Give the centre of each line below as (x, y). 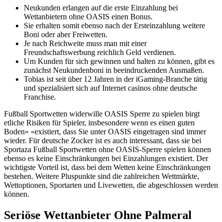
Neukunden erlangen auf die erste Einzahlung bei (101, 8)
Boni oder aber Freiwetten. (66, 35)
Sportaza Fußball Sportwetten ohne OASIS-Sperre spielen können (108, 150)
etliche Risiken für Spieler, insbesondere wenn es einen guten (99, 123)
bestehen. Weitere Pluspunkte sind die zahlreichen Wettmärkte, (102, 176)
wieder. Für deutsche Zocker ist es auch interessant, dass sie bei (103, 141)
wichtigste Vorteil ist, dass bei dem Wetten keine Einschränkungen (107, 167)
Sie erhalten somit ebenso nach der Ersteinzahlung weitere (114, 26)
